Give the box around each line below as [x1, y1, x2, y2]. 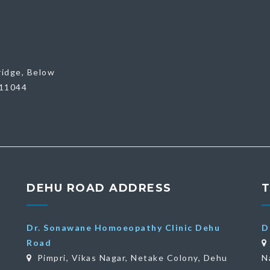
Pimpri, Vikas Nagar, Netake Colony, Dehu [37, 253, 228, 263]
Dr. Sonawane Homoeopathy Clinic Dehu [27, 222, 220, 233]
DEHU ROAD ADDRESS [27, 181, 172, 195]
